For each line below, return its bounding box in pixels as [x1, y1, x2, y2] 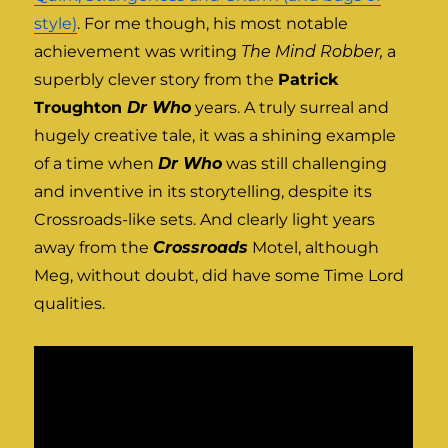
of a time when [34, 154, 159, 174]
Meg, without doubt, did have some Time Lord [34, 266, 405, 286]
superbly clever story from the [34, 70, 279, 90]
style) [34, 14, 78, 34]
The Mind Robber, [241, 42, 384, 62]
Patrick [278, 70, 340, 90]
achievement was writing [34, 42, 242, 62]
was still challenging [222, 154, 388, 174]
